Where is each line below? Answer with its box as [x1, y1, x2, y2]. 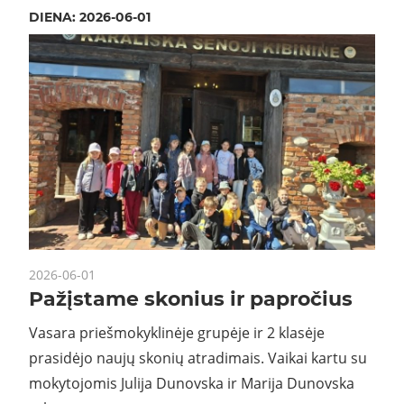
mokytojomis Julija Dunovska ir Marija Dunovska [29, 372, 354, 393]
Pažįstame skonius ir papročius [29, 286, 353, 311]
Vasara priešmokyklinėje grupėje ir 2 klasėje [29, 322, 325, 343]
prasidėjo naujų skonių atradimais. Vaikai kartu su [29, 347, 367, 368]
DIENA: [29, 8, 79, 25]
